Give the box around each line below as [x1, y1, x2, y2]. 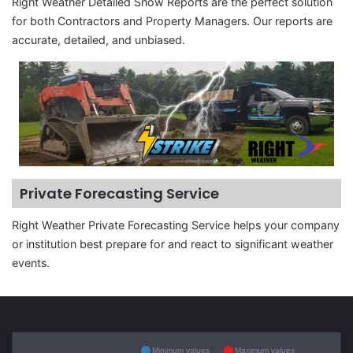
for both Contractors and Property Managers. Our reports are [12, 14, 333, 28]
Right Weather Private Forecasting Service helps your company [12, 218, 340, 232]
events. [12, 256, 50, 270]
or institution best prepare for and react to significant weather [12, 237, 333, 251]
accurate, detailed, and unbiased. [12, 33, 185, 47]
